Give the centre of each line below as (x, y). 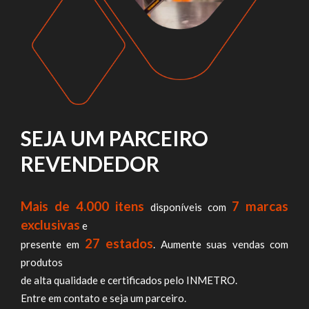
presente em (53, 244)
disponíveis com (188, 207)
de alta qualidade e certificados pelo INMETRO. (129, 280)
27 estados (119, 243)
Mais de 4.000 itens (83, 206)
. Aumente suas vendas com (221, 244)
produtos (42, 262)
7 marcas (260, 206)
